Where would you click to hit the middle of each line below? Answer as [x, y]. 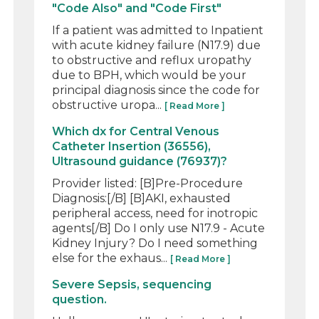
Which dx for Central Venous [136, 131]
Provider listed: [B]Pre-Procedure [148, 183]
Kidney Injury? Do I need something [155, 243]
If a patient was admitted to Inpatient [158, 30]
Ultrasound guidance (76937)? [140, 161]
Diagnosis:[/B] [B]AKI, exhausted [142, 198]
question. [80, 299]
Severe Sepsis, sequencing [132, 284]
